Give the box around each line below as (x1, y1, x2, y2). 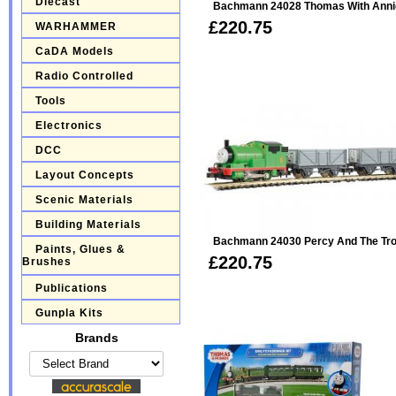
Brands (74, 331, 118, 345)
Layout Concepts (34, 169, 134, 181)
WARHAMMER (34, 20, 117, 33)
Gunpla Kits (34, 307, 103, 319)
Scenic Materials (34, 194, 133, 206)
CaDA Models (34, 45, 114, 57)
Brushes (21, 255, 72, 270)
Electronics (34, 119, 103, 132)
